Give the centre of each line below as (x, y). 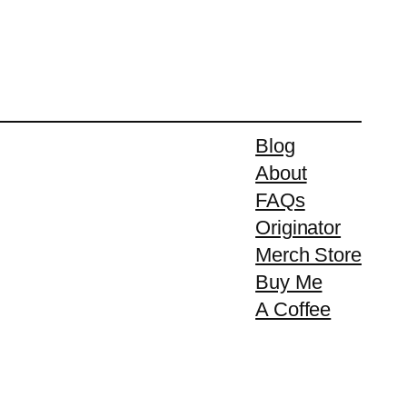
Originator (298, 227)
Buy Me (289, 282)
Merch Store (308, 254)
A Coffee (293, 309)
